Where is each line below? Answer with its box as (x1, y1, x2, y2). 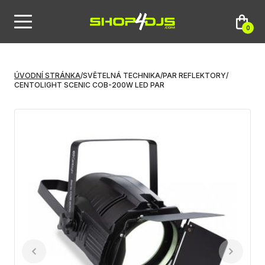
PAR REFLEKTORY (163, 71, 226, 80)
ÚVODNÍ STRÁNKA (14, 71, 80, 80)
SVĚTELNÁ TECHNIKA (83, 71, 160, 80)
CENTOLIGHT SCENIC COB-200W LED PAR (14, 80, 164, 89)
